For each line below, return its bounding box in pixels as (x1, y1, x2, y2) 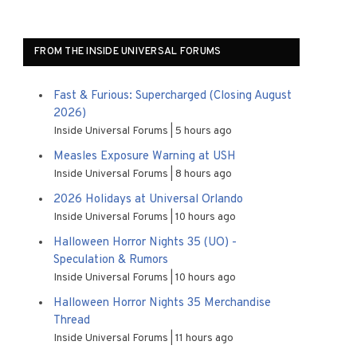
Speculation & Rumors (53, 253, 168, 268)
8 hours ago (175, 167, 232, 181)
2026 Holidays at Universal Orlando (53, 192, 243, 207)
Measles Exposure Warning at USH (53, 149, 236, 164)
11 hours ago (175, 331, 233, 345)
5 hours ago (175, 124, 232, 138)
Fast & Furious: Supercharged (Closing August (53, 88, 292, 104)
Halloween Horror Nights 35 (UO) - (53, 235, 237, 250)
